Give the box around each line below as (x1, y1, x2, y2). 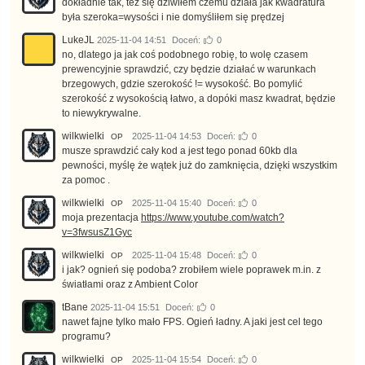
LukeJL (62, 34, 95, 46)
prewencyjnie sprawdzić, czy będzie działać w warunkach (62, 64, 316, 76)
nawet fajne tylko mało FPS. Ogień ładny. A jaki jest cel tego (62, 316, 323, 328)
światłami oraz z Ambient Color (62, 279, 198, 291)
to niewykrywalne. (62, 108, 141, 120)
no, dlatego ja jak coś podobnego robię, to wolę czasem (62, 49, 308, 61)
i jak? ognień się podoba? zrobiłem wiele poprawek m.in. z (62, 264, 321, 276)
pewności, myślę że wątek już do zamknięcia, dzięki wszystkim (62, 160, 337, 172)
